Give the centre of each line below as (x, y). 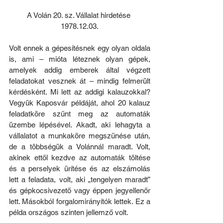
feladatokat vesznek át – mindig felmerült (80, 81)
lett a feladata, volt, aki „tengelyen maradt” (80, 179)
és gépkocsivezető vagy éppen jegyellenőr (80, 190)
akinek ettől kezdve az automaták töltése (80, 157)
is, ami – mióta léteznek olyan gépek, (80, 59)
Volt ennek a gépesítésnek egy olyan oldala (80, 48)
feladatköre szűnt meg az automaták (80, 113)
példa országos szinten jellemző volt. (69, 212)
